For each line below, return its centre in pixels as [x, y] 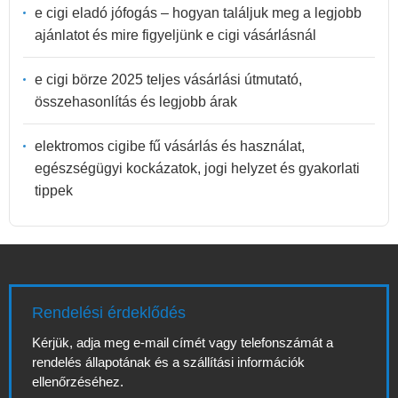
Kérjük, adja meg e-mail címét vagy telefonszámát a [183, 343]
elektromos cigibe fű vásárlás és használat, [170, 147]
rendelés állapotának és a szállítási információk [168, 362]
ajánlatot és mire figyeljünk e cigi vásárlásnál [175, 36]
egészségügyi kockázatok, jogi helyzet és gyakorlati [197, 169]
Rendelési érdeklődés [109, 313]
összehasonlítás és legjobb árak [136, 102]
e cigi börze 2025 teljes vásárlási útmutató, [168, 80]
